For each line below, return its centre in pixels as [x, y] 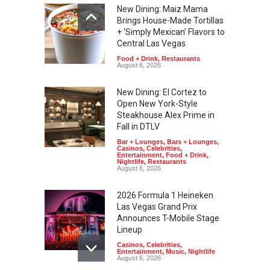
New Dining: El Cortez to [162, 93]
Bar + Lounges [140, 142]
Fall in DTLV [138, 127]
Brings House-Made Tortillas [170, 21]
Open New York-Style [157, 104]
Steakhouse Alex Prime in [166, 115]
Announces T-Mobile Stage [168, 218]
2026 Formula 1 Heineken [165, 196]
